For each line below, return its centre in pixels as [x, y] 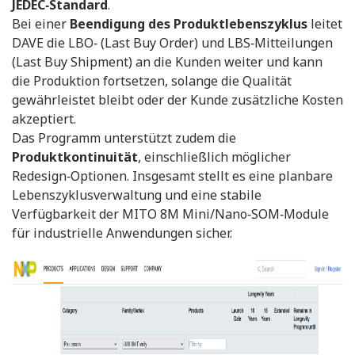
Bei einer [41, 23]
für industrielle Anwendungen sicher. [122, 233]
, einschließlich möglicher [214, 157]
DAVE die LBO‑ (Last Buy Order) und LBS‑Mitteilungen [172, 42]
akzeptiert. [44, 118]
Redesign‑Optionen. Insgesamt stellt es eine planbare [172, 176]
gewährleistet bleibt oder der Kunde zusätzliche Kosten [177, 99]
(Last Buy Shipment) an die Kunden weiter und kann [167, 61]
